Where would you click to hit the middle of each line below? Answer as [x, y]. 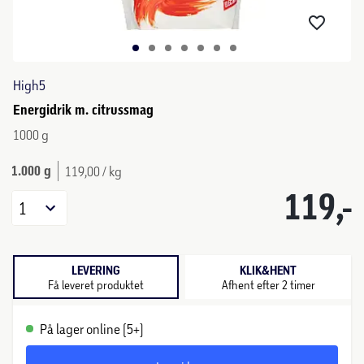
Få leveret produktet [96, 284]
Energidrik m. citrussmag [83, 110]
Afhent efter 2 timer [268, 284]
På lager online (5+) [92, 329]
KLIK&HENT [268, 270]
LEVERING [96, 270]
